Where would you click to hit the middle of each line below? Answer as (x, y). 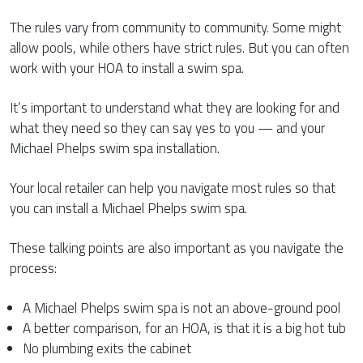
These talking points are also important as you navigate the (177, 248)
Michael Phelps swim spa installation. (115, 148)
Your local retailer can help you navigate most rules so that (173, 188)
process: (33, 268)
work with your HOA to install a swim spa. (127, 68)
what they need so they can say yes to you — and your (167, 128)
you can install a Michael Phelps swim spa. (130, 208)
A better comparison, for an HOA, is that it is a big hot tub (184, 328)
